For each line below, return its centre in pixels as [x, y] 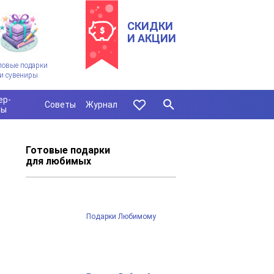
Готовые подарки [68, 150]
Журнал [102, 105]
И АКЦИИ [152, 38]
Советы [60, 105]
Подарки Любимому [121, 217]
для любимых [59, 161]
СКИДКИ [150, 26]
